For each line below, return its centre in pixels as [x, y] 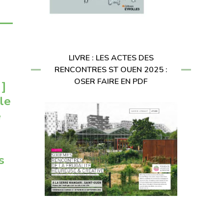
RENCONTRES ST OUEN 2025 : [111, 70]
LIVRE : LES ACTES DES [111, 58]
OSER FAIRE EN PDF [111, 82]
